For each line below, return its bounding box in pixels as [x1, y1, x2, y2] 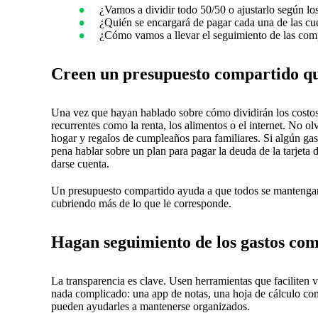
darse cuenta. [51, 157, 109, 170]
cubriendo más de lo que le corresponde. [51, 197, 231, 210]
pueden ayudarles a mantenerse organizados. [51, 300, 250, 313]
